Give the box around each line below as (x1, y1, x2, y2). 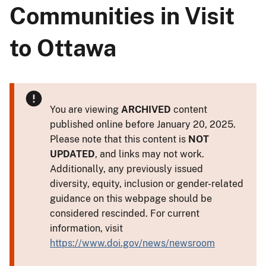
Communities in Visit (9, 2, 235, 30)
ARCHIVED (121, 103, 171, 115)
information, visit (50, 222, 123, 234)
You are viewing (50, 103, 121, 115)
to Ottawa (9, 34, 116, 62)
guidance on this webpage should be (50, 192, 212, 204)
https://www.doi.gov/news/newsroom (50, 237, 215, 249)
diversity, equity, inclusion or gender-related (50, 178, 243, 189)
